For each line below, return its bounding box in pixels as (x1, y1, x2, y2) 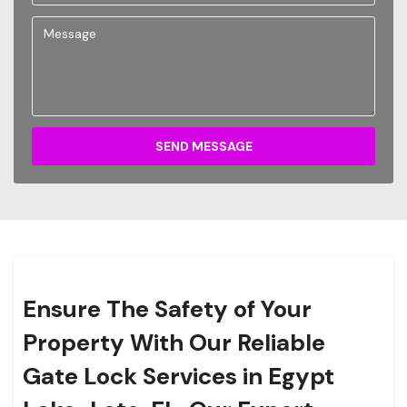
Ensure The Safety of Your (23, 293, 312, 325)
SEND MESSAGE (154, 138, 253, 155)
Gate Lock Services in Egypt (23, 361, 334, 392)
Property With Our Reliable (23, 327, 325, 359)
